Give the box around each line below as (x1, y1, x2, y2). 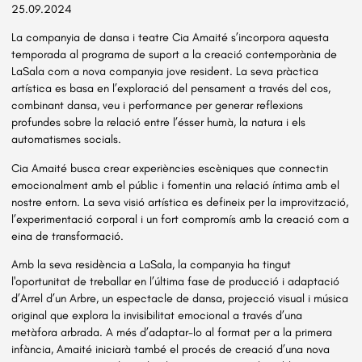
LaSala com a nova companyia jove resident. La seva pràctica (11, 64, 319, 79)
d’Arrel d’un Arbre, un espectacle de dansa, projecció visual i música (11, 290, 349, 305)
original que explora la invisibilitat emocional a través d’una (11, 307, 303, 322)
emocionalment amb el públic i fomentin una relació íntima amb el (11, 177, 340, 192)
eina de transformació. (11, 228, 124, 243)
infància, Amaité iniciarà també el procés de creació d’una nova (11, 341, 330, 356)
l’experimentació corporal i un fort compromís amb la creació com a (11, 211, 350, 226)
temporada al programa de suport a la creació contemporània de (11, 47, 338, 62)
